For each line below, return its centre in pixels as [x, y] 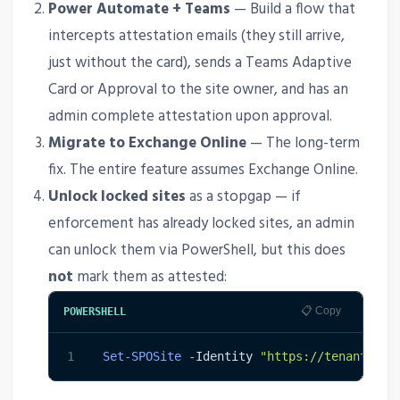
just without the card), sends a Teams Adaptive [200, 62]
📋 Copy [321, 310]
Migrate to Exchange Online [148, 143]
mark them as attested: [150, 277]
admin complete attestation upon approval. [191, 116]
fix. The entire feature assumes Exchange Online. [204, 170]
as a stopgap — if [244, 196]
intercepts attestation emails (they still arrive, [197, 36]
